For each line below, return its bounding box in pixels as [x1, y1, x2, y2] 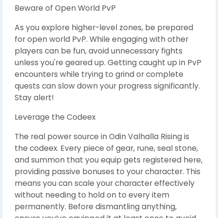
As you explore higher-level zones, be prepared [15, 22, 193, 33]
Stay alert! [15, 92, 54, 103]
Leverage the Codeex [15, 111, 95, 122]
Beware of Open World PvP [15, 2, 116, 13]
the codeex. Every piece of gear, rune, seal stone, [15, 143, 198, 153]
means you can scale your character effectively [15, 178, 195, 188]
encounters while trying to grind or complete [15, 69, 183, 79]
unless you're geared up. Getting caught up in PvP [15, 57, 201, 68]
